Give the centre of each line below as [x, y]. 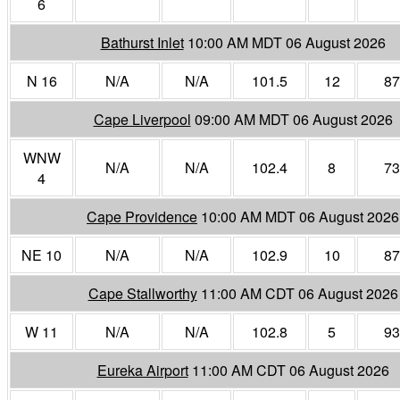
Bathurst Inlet [142, 42]
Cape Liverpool [142, 119]
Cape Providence [142, 216]
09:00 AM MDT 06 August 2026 [293, 119]
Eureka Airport [142, 370]
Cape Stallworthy [142, 293]
